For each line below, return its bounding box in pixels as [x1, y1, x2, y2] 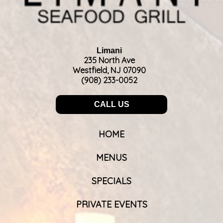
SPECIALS [92, 175, 131, 187]
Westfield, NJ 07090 [72, 65, 146, 75]
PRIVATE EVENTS [76, 198, 147, 210]
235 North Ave [83, 55, 135, 65]
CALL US [94, 100, 129, 109]
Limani [96, 46, 122, 55]
